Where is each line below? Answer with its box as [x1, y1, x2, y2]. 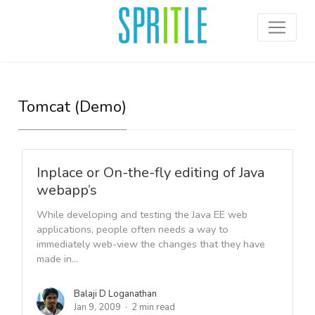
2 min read [131, 301, 176, 314]
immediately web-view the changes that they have [37, 237, 266, 251]
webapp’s [37, 181, 98, 200]
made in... [37, 252, 79, 266]
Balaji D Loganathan [74, 288, 157, 300]
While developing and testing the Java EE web [37, 207, 248, 221]
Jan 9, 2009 [74, 301, 122, 314]
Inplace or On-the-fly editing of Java [37, 163, 265, 182]
